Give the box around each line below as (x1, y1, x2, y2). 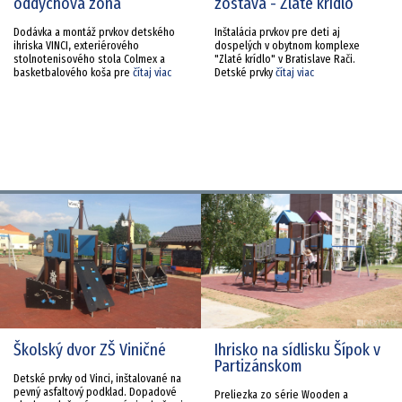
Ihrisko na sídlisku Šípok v (214, 339, 380, 360)
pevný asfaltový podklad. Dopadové (13, 385, 177, 398)
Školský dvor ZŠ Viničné (13, 339, 166, 360)
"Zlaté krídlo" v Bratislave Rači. (214, 52, 355, 66)
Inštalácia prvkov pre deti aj (214, 25, 340, 39)
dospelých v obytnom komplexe (214, 39, 360, 52)
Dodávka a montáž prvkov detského (13, 25, 175, 39)
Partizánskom (214, 355, 302, 376)
